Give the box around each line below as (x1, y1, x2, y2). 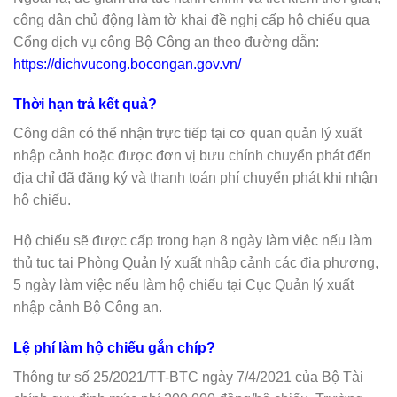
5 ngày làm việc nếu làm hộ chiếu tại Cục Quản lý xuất (13, 277, 354, 293)
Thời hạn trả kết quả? (13, 97, 157, 113)
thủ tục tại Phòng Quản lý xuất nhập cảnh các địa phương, (13, 255, 378, 271)
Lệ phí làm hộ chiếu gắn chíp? (13, 339, 215, 355)
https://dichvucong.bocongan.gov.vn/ (13, 56, 241, 72)
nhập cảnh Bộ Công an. (13, 300, 162, 315)
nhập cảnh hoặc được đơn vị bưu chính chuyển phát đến (13, 148, 371, 164)
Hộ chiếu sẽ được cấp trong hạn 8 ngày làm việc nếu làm (13, 233, 372, 249)
